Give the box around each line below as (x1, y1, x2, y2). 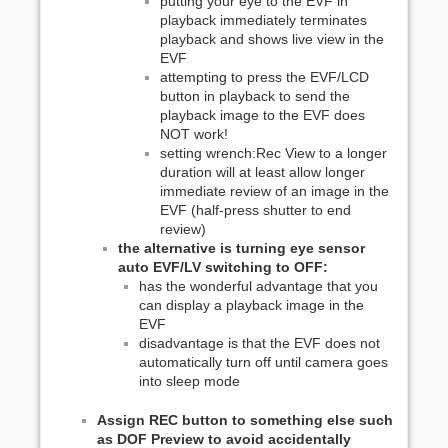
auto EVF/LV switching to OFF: (118, 259, 328, 276)
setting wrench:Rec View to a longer (160, 145, 387, 162)
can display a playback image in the (139, 297, 364, 314)
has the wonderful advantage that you (139, 278, 378, 295)
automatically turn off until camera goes (139, 354, 388, 371)
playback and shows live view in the (160, 31, 384, 48)
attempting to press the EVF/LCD (160, 69, 369, 86)
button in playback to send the (160, 88, 350, 105)
